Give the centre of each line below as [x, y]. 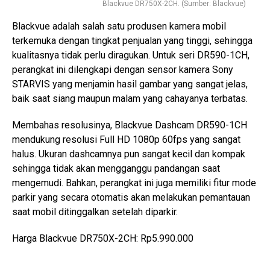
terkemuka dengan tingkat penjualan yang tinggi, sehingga [132, 40]
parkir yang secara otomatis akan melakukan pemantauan [131, 197]
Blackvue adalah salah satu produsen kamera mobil [119, 26]
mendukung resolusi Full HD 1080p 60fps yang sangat [126, 139]
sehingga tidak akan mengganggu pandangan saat [116, 168]
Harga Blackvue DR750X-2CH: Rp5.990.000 [103, 238]
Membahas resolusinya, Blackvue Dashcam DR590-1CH [130, 125]
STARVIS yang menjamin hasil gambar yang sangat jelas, [130, 84]
